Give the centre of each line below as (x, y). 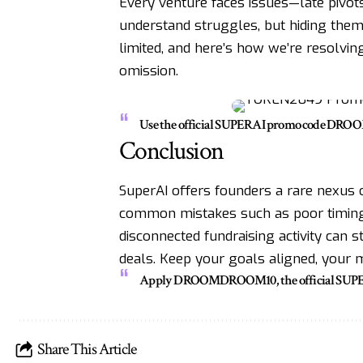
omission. (148, 70)
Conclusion (171, 151)
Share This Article (87, 350)
